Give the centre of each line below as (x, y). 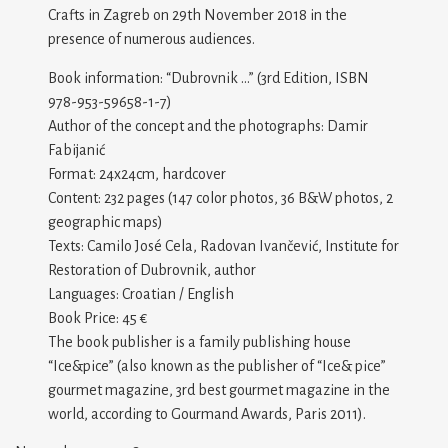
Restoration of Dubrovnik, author (152, 270)
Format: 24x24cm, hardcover (137, 174)
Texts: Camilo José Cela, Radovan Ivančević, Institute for (224, 246)
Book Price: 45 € (98, 318)
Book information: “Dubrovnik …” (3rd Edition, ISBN (209, 78)
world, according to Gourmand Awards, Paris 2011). (207, 414)
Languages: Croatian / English (141, 294)
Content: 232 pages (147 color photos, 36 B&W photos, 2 (221, 198)
